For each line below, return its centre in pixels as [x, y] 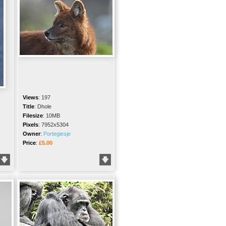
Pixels [31, 125]
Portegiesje [57, 134]
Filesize [33, 116]
